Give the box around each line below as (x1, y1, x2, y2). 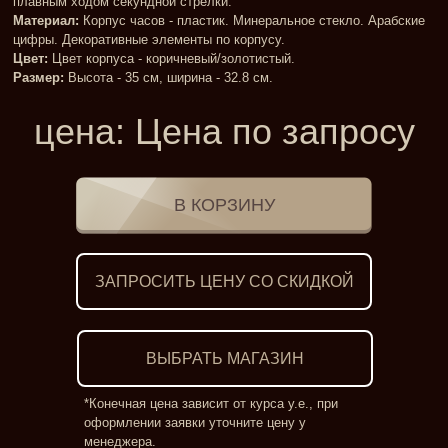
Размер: (13, 70, 64, 86)
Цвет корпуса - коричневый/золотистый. (48, 51, 295, 67)
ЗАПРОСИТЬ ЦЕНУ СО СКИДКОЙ (94, 272, 354, 290)
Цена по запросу (134, 111, 415, 153)
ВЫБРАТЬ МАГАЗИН (146, 349, 304, 367)
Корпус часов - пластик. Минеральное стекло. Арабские (79, 13, 425, 29)
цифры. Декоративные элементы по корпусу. (13, 32, 285, 48)
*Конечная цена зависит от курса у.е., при (84, 395, 338, 411)
